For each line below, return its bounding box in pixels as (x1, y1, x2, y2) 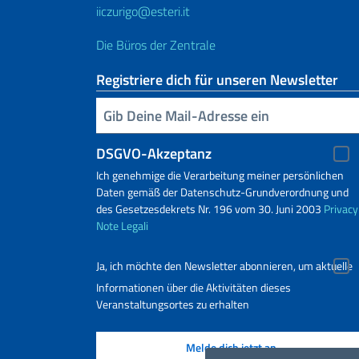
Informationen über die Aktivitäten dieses (96, 279, 291, 296)
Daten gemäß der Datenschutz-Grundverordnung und (96, 184, 349, 201)
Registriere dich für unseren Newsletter (96, 69, 338, 91)
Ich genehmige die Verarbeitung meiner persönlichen (96, 167, 344, 184)
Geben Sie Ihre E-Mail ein (104, 103, 115, 126)
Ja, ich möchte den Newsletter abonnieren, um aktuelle (96, 257, 353, 276)
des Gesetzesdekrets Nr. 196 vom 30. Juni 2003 (96, 200, 324, 218)
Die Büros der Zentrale (96, 35, 216, 55)
